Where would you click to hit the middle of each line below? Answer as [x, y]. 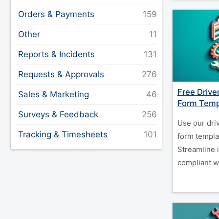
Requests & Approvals [61, 74]
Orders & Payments [56, 14]
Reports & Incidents [57, 54]
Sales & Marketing [54, 94]
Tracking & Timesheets [63, 134]
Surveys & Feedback [58, 114]
